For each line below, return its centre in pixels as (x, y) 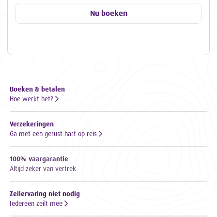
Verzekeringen (32, 124)
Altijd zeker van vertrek (43, 169)
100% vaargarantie (39, 159)
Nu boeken (108, 13)
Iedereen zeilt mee (37, 203)
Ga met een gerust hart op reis (54, 134)
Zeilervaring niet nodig (45, 194)
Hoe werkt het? (32, 99)
